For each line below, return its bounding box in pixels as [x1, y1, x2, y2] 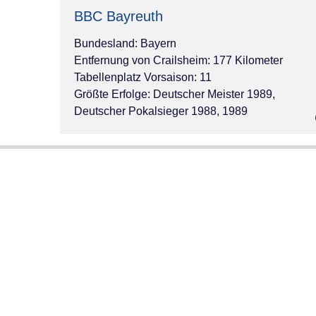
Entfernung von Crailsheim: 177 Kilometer [73, 54, 283, 66]
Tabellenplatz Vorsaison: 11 [73, 71, 212, 83]
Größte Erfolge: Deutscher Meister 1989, [73, 87, 275, 100]
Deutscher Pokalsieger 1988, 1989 [73, 104, 248, 117]
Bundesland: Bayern [73, 37, 176, 49]
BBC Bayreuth [73, 8, 163, 24]
